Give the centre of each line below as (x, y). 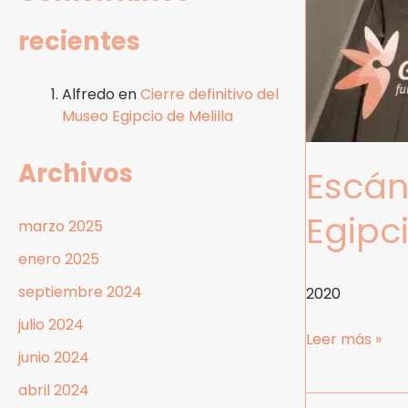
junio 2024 (54, 358)
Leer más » (344, 340)
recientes (79, 42)
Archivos (76, 174)
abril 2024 (54, 391)
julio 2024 (51, 325)
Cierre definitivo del (209, 95)
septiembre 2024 (80, 292)
